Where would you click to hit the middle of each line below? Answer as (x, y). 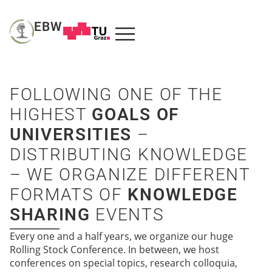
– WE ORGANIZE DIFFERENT (130, 175)
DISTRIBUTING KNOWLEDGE (129, 155)
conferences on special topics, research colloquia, (124, 263)
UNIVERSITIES (71, 134)
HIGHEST (51, 114)
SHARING (50, 215)
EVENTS (127, 215)
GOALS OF (135, 114)
